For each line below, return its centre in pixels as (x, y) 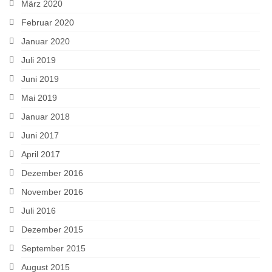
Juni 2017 (40, 135)
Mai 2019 (39, 97)
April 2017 (41, 154)
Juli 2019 (39, 60)
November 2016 (52, 192)
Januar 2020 (46, 41)
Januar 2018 (46, 116)
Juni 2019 (40, 79)
